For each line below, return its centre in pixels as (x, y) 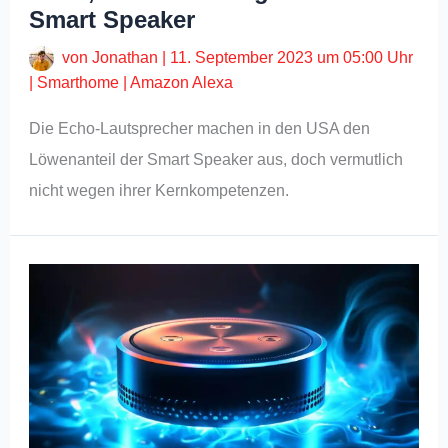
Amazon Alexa (182, 83)
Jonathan (127, 58)
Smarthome (78, 83)
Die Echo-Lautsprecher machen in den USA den (200, 129)
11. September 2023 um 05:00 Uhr (292, 58)
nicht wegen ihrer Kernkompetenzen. (159, 191)
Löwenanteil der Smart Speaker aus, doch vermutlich (216, 160)
